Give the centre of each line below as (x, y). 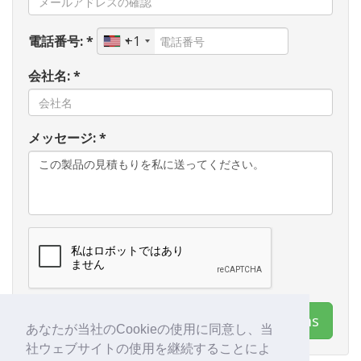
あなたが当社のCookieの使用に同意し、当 (149, 330)
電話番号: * (61, 41)
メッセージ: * (67, 138)
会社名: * (54, 76)
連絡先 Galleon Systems (238, 321)
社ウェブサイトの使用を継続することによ (148, 349)
